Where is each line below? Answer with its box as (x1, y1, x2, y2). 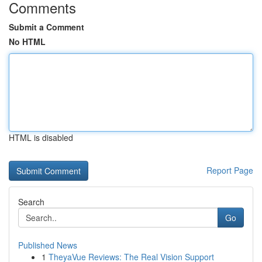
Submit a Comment (9, 21, 84, 33)
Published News (18, 239, 77, 251)
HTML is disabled (9, 132, 73, 143)
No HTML (9, 36, 46, 47)
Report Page (206, 164, 253, 176)
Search (18, 196, 44, 208)
